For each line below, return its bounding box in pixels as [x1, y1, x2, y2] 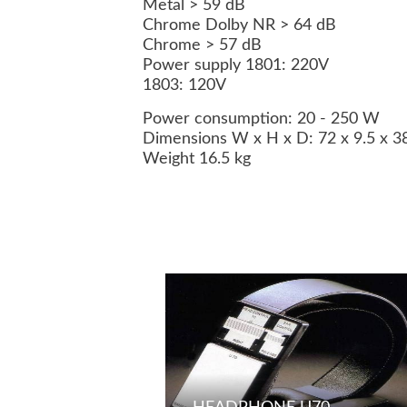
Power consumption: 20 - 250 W [143, 111, 380, 128]
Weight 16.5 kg [143, 151, 251, 168]
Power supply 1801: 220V [143, 57, 329, 74]
